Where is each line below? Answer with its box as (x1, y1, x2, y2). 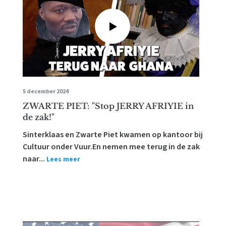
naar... (23, 153, 45, 164)
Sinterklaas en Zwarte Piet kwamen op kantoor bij (23, 129, 203, 140)
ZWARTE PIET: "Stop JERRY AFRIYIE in (23, 101, 194, 111)
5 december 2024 (23, 87, 69, 96)
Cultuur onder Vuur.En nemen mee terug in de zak (23, 141, 200, 152)
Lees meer (46, 154, 81, 164)
